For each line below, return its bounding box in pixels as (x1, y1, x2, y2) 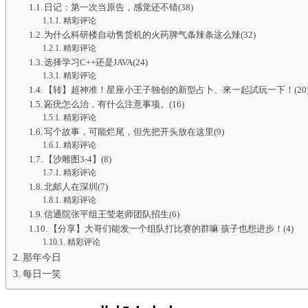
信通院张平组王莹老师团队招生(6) (44, 209, 180, 220)
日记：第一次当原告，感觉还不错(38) (44, 2, 194, 13)
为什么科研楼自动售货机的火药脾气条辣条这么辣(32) (44, 30, 256, 41)
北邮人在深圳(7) (44, 181, 109, 192)
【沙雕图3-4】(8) (44, 154, 112, 165)
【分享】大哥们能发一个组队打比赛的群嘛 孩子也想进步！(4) (49, 223, 294, 234)
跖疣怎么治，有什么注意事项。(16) (44, 99, 185, 110)
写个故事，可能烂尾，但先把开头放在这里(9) (44, 126, 225, 137)
